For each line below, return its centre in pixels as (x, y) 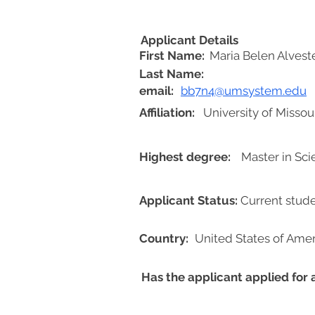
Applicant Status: (188, 200)
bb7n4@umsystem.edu (244, 91)
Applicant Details (189, 40)
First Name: (172, 56)
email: (156, 91)
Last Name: (172, 74)
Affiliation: (167, 112)
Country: (164, 238)
